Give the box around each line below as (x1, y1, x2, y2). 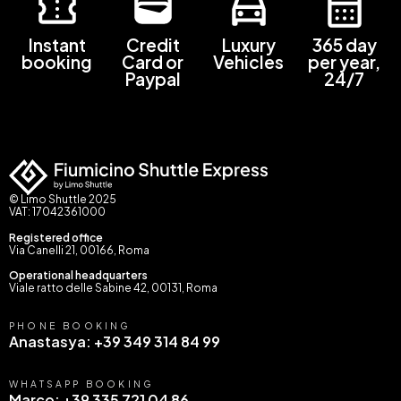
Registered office (9, 230, 103, 244)
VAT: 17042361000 (9, 205, 106, 219)
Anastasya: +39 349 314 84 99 (9, 332, 220, 352)
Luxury (221, 34, 276, 56)
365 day (311, 34, 377, 56)
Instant (28, 34, 86, 56)
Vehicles (213, 51, 284, 73)
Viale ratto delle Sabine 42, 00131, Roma (9, 281, 218, 295)
